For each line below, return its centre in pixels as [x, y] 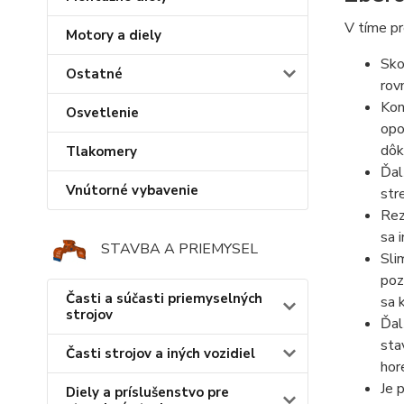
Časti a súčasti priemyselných [164, 299]
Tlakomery [101, 152]
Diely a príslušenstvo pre [147, 393]
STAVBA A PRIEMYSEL [179, 249]
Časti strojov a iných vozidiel [161, 354]
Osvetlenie [102, 113]
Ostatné [94, 74]
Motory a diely [114, 36]
